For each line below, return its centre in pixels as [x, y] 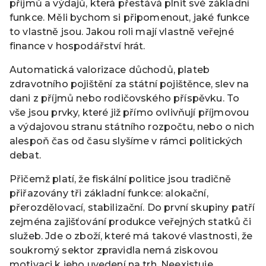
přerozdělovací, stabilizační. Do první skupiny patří [132, 207]
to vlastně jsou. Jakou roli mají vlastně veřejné [122, 31]
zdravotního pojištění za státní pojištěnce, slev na [129, 84]
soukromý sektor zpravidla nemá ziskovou [114, 250]
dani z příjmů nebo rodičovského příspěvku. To [125, 98]
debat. [25, 155]
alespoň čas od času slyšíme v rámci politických [126, 141]
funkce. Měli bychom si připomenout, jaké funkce [130, 17]
